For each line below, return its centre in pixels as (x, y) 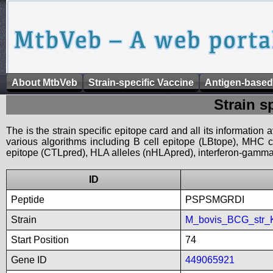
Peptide (28, 200)
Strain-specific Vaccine (141, 83)
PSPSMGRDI (215, 200)
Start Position (40, 240)
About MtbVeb (44, 83)
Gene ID (29, 260)
